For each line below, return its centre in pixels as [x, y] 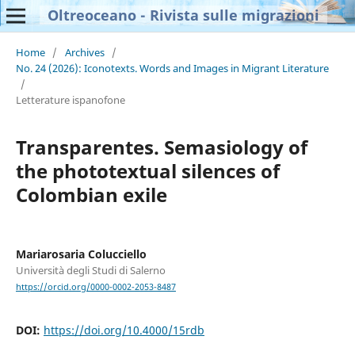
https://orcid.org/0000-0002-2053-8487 [95, 287]
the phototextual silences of [147, 170]
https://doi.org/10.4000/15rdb [124, 330]
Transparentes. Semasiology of [161, 147]
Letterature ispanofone [70, 99]
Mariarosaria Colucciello [81, 254]
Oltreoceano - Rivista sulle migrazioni [183, 15]
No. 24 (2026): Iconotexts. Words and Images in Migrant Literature [172, 68]
